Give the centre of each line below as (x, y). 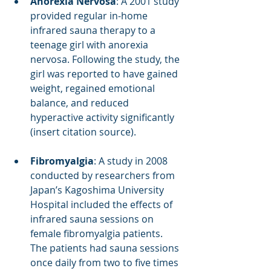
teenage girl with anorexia (90, 44)
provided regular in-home (90, 15)
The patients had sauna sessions (106, 248)
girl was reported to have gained (105, 73)
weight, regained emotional (94, 88)
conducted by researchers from (104, 175)
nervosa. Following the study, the (106, 59)
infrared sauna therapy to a (94, 30)
